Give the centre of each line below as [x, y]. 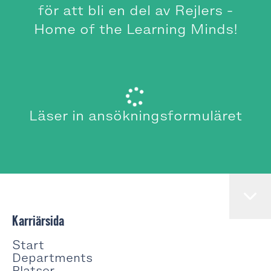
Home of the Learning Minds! [135, 29]
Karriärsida [38, 221]
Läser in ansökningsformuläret [135, 116]
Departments [52, 258]
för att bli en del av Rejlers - [135, 11]
